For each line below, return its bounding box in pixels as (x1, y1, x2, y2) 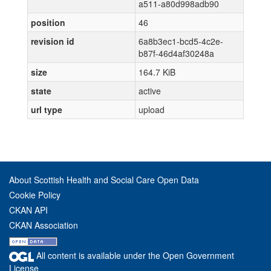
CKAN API (9, 204, 48, 216)
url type (31, 103, 62, 116)
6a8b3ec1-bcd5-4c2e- (139, 35, 223, 47)
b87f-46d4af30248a (139, 47, 214, 59)
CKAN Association (9, 219, 78, 231)
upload (139, 103, 165, 116)
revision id (31, 35, 74, 47)
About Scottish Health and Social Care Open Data (9, 174, 199, 186)
